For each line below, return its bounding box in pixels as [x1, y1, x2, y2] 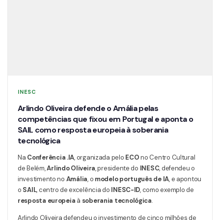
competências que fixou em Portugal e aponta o [18, 113, 193, 124]
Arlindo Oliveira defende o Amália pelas [18, 103, 159, 113]
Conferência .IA [27, 153, 75, 162]
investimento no [18, 174, 66, 183]
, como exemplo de [140, 185, 194, 194]
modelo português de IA [95, 174, 169, 183]
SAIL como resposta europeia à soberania [18, 124, 168, 135]
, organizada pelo [74, 153, 126, 162]
